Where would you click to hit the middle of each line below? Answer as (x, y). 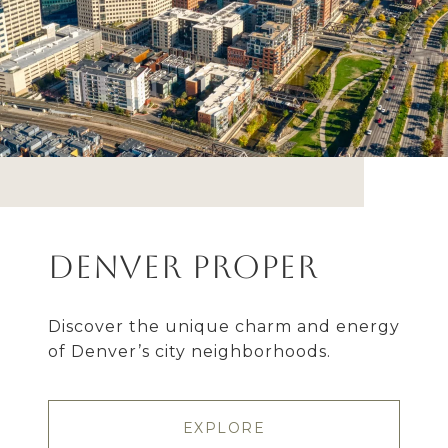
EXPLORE (224, 428)
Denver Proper (183, 267)
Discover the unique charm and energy (224, 327)
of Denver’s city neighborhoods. (189, 352)
